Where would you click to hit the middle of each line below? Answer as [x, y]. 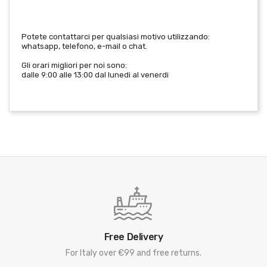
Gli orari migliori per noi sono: [74, 65]
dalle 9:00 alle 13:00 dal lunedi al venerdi [95, 75]
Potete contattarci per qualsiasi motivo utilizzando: [116, 37]
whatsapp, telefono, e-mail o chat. [84, 46]
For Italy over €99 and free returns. [133, 253]
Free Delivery [133, 237]
